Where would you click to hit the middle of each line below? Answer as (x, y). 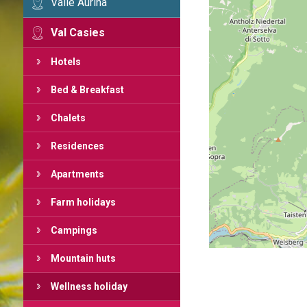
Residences (77, 146)
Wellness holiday (89, 286)
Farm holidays (83, 202)
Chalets (68, 118)
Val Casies (77, 33)
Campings (74, 230)
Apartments (77, 174)
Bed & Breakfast (87, 90)
